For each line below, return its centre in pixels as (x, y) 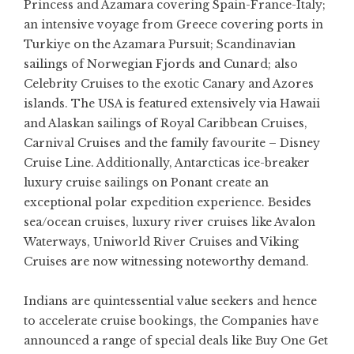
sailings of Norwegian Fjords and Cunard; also (161, 64)
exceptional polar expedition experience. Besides (168, 202)
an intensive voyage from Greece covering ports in (173, 24)
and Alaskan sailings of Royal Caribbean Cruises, (166, 123)
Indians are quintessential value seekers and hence (170, 301)
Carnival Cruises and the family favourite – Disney (172, 143)
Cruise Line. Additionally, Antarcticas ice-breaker (167, 162)
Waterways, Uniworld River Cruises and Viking (161, 241)
